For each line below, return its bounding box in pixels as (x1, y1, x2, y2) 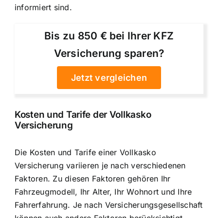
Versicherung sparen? (54, 47, 164, 60)
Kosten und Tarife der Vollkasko (15, 109, 151, 120)
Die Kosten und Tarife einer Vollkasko (15, 147, 156, 158)
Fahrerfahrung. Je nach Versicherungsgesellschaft (15, 200, 203, 210)
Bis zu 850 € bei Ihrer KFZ (44, 30, 174, 42)
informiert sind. (15, 2, 72, 12)
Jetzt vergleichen (71, 73, 147, 83)
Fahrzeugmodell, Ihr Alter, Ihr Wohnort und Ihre (15, 187, 192, 197)
